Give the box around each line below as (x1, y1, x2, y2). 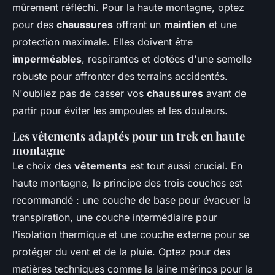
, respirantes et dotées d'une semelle (82, 53, 252, 66)
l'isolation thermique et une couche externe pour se (12, 228, 249, 241)
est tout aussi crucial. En (127, 160, 242, 172)
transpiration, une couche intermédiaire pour (12, 211, 217, 224)
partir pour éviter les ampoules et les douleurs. (12, 104, 228, 117)
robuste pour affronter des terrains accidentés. (12, 70, 228, 83)
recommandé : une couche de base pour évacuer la (12, 194, 251, 207)
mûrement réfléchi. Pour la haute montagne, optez (12, 1, 244, 14)
